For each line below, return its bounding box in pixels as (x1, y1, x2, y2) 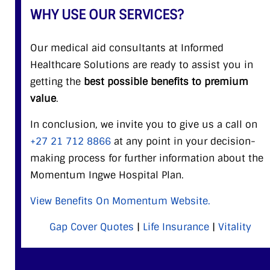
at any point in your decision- (111, 134, 256, 148)
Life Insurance (142, 220, 209, 233)
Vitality (218, 220, 251, 233)
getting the (30, 75, 84, 88)
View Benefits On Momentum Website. (30, 194, 210, 207)
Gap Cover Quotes (49, 220, 134, 233)
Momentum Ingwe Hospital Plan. (30, 168, 184, 181)
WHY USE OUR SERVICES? (30, 5, 184, 24)
